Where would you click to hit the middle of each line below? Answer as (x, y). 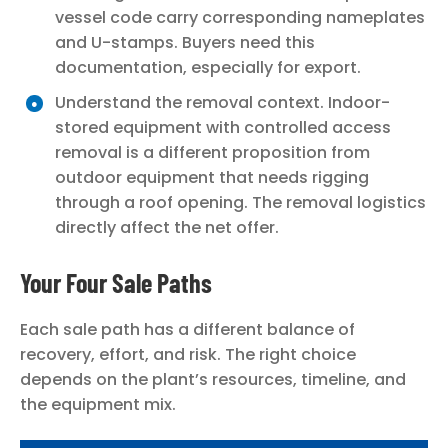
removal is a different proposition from (212, 152)
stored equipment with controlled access (223, 127)
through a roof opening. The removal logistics (240, 202)
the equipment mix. (98, 405)
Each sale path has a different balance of (187, 330)
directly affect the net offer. (167, 227)
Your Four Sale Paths (116, 283)
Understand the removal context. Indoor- (222, 102)
